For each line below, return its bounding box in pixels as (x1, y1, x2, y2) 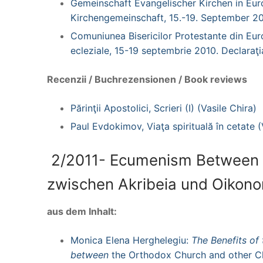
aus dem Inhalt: (47, 205, 117, 217)
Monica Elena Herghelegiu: (70, 234, 191, 246)
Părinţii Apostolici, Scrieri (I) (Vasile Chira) (70, 102, 257, 114)
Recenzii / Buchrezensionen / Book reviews (47, 73, 247, 85)
